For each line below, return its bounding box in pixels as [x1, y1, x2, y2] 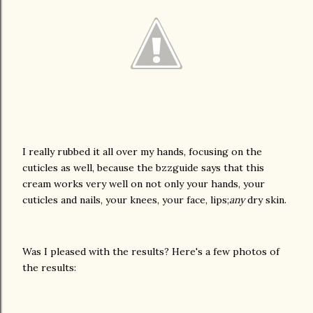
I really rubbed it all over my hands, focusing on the [22, 145, 262, 158]
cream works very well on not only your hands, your [22, 177, 265, 190]
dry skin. [245, 194, 286, 206]
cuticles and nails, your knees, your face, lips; [22, 194, 229, 206]
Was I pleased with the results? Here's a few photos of [22, 245, 279, 258]
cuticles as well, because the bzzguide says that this [22, 161, 264, 174]
